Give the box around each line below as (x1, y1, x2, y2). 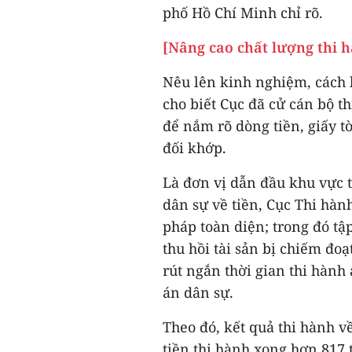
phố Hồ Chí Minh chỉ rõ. (163, 2, 323, 22)
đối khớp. (163, 137, 226, 157)
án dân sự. (163, 282, 233, 302)
